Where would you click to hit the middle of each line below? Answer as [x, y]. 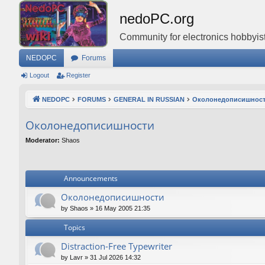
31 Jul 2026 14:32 [115, 258]
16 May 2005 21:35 [123, 209]
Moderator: [43, 140]
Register [78, 75]
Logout [39, 75]
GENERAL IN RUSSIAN [149, 99]
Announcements [91, 179]
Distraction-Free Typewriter [117, 246]
